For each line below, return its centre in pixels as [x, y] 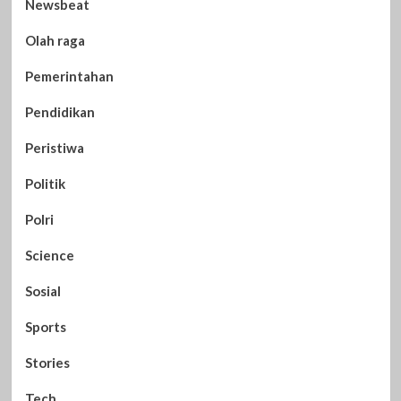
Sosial [43, 290]
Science [49, 255]
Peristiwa [54, 147]
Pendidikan [60, 111]
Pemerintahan [69, 76]
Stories [47, 362]
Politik [45, 183]
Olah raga [55, 40]
